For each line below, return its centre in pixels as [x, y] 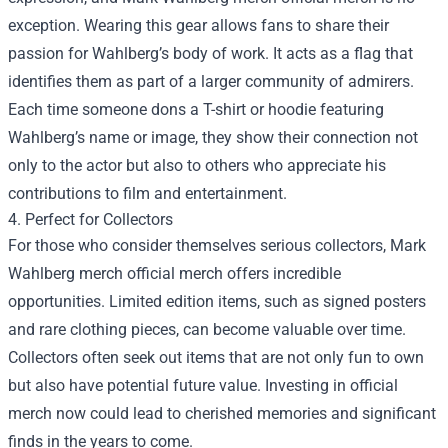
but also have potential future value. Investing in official [203, 385]
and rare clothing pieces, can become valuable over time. [207, 329]
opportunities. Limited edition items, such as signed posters [217, 301]
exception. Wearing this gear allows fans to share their [198, 25]
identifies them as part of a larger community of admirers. [211, 81]
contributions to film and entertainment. [147, 193]
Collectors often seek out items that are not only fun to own [216, 357]
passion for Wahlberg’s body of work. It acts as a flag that [210, 53]
